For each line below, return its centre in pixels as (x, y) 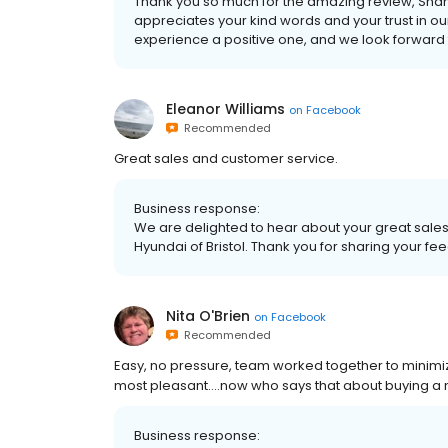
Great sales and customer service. (226, 158)
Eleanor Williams (225, 109)
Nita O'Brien (208, 316)
